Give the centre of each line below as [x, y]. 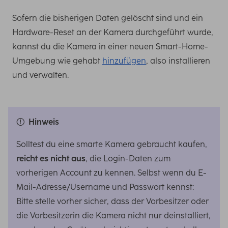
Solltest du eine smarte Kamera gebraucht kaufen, [112, 144]
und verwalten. [40, 75]
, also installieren [178, 61]
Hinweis [44, 122]
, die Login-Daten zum [128, 158]
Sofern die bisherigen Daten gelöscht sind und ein [108, 18]
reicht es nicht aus [51, 158]
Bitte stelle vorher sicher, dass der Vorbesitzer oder [112, 201]
